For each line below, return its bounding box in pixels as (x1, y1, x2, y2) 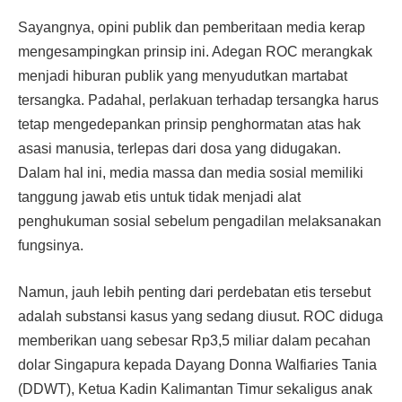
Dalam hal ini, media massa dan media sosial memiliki (18, 165, 363, 181)
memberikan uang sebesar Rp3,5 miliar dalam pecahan (18, 332, 371, 348)
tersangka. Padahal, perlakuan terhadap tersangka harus (18, 92, 379, 109)
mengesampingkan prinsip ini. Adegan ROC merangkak (18, 44, 372, 60)
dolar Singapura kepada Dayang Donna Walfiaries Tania (18, 356, 377, 372)
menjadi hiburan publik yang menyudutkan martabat (18, 68, 347, 84)
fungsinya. (18, 238, 83, 254)
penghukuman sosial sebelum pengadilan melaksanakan (18, 214, 381, 230)
